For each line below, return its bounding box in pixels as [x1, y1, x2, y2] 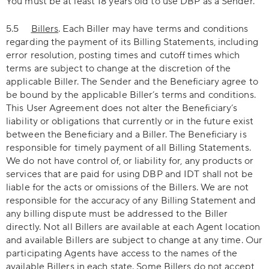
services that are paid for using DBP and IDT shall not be [6, 168, 253, 180]
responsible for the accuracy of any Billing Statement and [6, 195, 256, 207]
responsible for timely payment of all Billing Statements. [6, 142, 251, 154]
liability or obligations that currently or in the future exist [6, 115, 254, 127]
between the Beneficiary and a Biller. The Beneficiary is [6, 128, 247, 141]
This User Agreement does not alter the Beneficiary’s [6, 102, 238, 114]
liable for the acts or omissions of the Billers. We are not [6, 181, 249, 193]
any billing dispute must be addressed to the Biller [6, 208, 228, 220]
